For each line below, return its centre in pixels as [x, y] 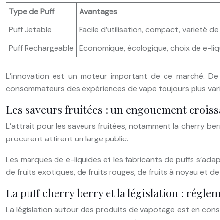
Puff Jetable [30, 29]
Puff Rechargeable [41, 48]
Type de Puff [31, 11]
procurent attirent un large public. [67, 138]
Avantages [98, 11]
